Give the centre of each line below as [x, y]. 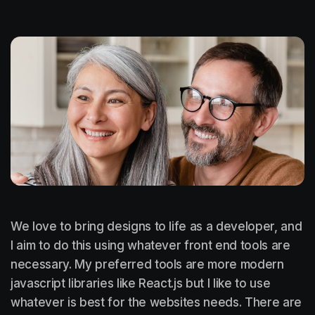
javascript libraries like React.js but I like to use [141, 283]
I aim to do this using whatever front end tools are [150, 245]
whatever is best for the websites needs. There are [156, 302]
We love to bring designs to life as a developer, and [156, 226]
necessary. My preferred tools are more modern [147, 264]
